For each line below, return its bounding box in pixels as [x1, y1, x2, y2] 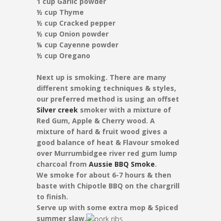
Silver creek [37, 105, 78, 114]
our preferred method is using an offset [37, 94, 179, 104]
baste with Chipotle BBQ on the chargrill [37, 181, 180, 190]
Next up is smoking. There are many [37, 73, 166, 82]
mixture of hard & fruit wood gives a [37, 127, 167, 136]
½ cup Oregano [37, 51, 90, 60]
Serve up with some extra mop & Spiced [37, 203, 178, 212]
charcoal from [37, 159, 89, 169]
